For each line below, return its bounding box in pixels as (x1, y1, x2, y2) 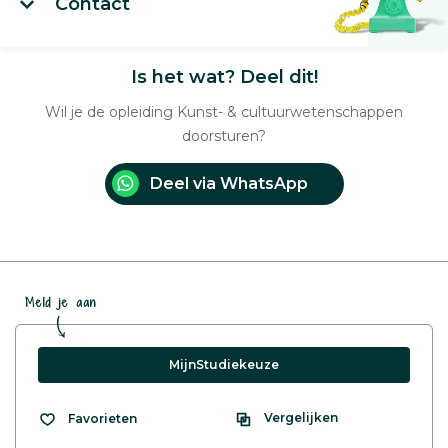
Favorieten (68, 411, 137, 427)
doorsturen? (182, 127, 266, 146)
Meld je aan (25, 294, 97, 312)
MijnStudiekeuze (169, 357, 279, 373)
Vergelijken (264, 410, 338, 426)
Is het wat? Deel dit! (130, 66, 318, 89)
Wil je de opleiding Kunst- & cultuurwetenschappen (45, 103, 403, 122)
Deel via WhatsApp (149, 174, 308, 194)
